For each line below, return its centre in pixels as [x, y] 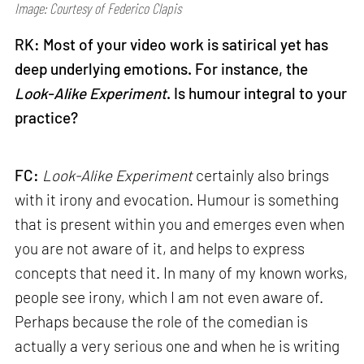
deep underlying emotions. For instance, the [162, 68]
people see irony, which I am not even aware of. [169, 297]
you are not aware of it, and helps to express [160, 249]
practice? [47, 117]
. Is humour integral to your [257, 93]
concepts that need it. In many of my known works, [182, 273]
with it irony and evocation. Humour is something [177, 200]
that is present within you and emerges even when [180, 224]
